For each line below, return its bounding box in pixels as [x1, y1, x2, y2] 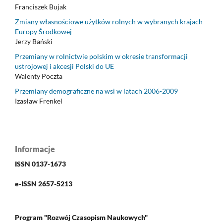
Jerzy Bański [15, 37, 53, 46]
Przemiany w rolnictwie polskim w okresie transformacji [15, 52, 188, 61]
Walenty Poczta [15, 72, 62, 81]
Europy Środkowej [15, 27, 72, 36]
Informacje [15, 144, 55, 154]
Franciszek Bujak [15, 2, 66, 11]
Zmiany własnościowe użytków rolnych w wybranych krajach [15, 17, 203, 26]
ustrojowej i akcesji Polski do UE [15, 62, 114, 71]
